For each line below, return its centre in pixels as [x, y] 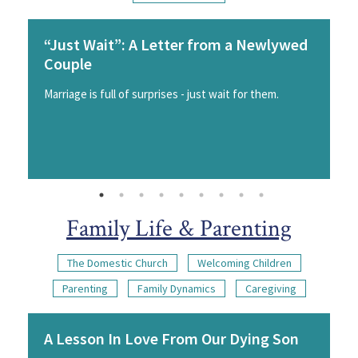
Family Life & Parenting [179, 229]
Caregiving [270, 289]
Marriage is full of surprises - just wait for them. [161, 94]
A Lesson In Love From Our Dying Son [171, 339]
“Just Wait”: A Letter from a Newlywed [176, 45]
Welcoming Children [244, 263]
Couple [68, 64]
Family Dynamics [176, 289]
